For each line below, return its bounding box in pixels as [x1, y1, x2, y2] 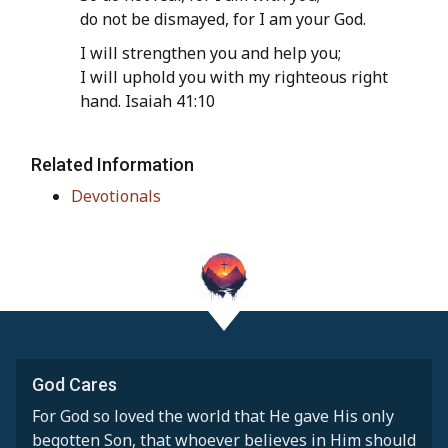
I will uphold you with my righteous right [80, 66, 388, 89]
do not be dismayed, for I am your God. [80, 8, 366, 31]
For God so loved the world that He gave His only [32, 404, 394, 427]
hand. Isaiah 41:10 [80, 90, 215, 113]
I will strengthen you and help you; [80, 42, 341, 65]
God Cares [32, 373, 117, 395]
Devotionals [71, 185, 161, 208]
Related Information [31, 154, 194, 176]
